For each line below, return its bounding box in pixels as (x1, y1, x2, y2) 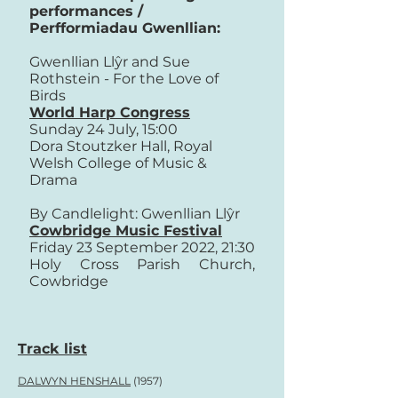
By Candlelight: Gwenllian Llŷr (29, 205, 240, 222)
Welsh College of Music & (29, 155, 207, 171)
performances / (29, 3, 143, 20)
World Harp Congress (29, 104, 190, 121)
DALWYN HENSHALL (18, 374, 131, 387)
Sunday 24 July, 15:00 (29, 121, 178, 138)
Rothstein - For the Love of (29, 70, 219, 87)
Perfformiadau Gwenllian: (29, 20, 220, 36)
